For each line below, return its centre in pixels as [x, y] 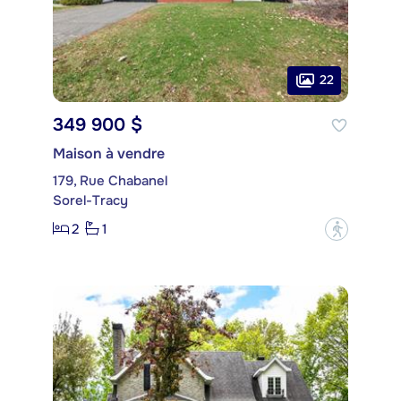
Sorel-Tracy [90, 200]
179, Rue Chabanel [110, 180]
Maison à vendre [109, 153]
